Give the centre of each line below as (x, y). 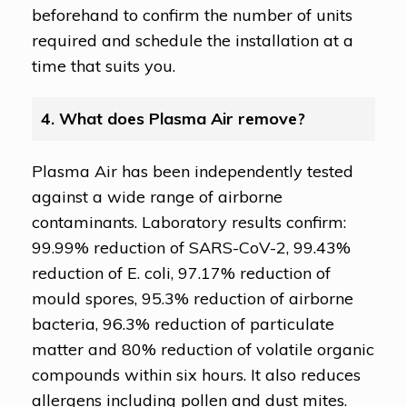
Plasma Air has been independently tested (193, 171)
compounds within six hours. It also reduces (196, 374)
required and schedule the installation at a (193, 40)
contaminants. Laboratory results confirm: (189, 222)
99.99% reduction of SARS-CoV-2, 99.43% (191, 247)
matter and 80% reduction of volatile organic (203, 349)
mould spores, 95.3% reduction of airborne (193, 298)
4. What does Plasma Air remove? (173, 118)
